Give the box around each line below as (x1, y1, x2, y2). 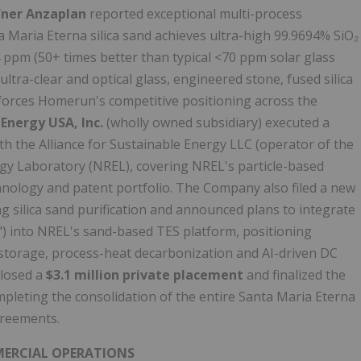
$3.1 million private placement (46, 266, 243, 284)
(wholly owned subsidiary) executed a (103, 114, 330, 132)
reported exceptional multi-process (86, 5, 302, 23)
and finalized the (243, 266, 346, 284)
